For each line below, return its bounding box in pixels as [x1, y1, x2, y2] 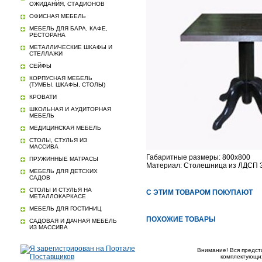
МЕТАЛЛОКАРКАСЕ [29, 193, 86, 199]
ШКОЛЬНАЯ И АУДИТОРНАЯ [29, 106, 111, 112]
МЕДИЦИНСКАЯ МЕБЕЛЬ [29, 125, 101, 131]
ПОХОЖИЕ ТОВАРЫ [146, 215, 216, 223]
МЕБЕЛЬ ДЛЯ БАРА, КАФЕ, [29, 25, 108, 32]
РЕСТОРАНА [29, 32, 65, 38]
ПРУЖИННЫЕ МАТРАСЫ [29, 156, 98, 162]
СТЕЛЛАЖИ [29, 50, 63, 57]
